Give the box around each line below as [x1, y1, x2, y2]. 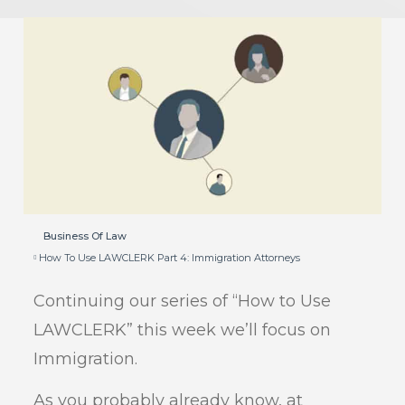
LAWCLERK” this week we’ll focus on [33, 319, 332, 340]
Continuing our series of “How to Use [33, 290, 332, 311]
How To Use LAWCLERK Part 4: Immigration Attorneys [39, 250, 301, 264]
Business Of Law [43, 230, 127, 243]
